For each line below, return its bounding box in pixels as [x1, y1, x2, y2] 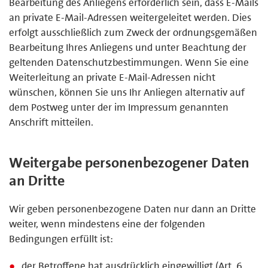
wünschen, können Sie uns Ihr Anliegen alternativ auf [9, 85, 245, 99]
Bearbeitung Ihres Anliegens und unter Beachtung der [9, 40, 246, 54]
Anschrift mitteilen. [9, 115, 93, 129]
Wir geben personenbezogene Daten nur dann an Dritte [9, 202, 256, 215]
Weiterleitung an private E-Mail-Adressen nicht [9, 70, 215, 84]
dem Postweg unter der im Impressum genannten [9, 100, 229, 114]
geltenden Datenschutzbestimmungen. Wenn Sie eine [9, 55, 249, 69]
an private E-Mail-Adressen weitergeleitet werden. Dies [9, 10, 251, 24]
